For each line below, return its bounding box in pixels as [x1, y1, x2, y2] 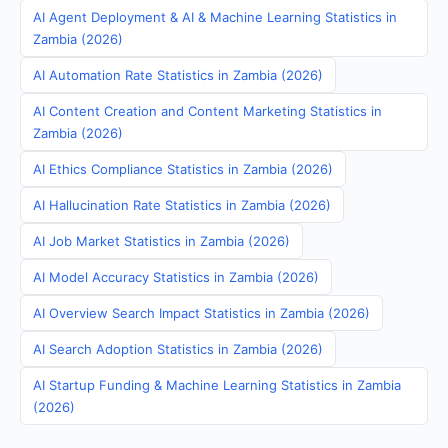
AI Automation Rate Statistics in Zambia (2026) [33, 67, 323, 83]
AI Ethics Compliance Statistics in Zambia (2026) [33, 161, 333, 177]
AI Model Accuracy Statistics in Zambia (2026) [33, 269, 319, 285]
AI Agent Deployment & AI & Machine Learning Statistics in [33, 9, 397, 25]
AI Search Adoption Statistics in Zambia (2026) [33, 341, 323, 357]
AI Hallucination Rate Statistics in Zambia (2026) [33, 197, 331, 213]
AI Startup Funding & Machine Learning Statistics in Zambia [33, 377, 401, 393]
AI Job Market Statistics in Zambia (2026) [33, 233, 290, 249]
